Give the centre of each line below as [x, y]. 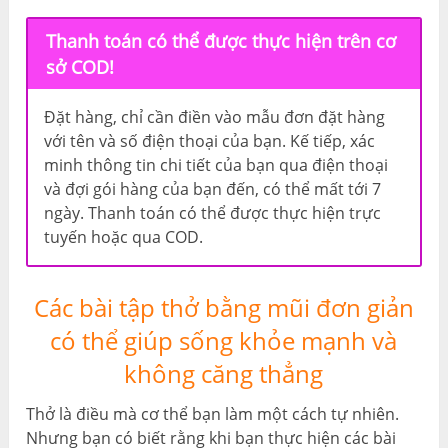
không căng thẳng [224, 373]
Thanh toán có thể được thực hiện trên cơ [220, 40]
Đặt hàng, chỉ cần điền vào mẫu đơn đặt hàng [215, 116]
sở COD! [79, 66]
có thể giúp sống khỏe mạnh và [224, 340]
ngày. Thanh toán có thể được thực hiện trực [213, 212]
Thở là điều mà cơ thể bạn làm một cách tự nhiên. [213, 413]
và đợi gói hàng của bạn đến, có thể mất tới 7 [213, 188]
